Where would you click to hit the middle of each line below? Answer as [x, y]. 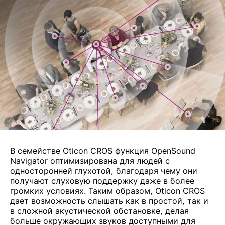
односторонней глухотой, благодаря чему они [104, 171]
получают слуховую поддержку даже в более [102, 181]
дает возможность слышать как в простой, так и [109, 201]
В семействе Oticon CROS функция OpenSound [103, 150]
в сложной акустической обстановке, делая [100, 211]
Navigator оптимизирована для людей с [90, 160]
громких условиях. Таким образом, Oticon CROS [108, 191]
